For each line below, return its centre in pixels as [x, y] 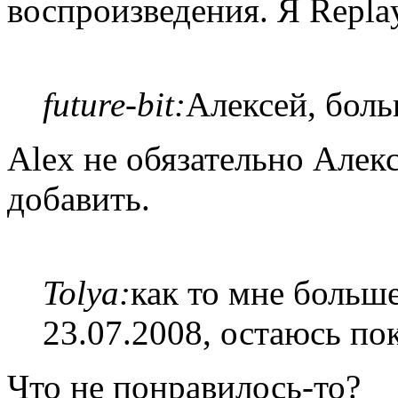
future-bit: [114, 104]
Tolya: [87, 293]
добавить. [79, 199]
